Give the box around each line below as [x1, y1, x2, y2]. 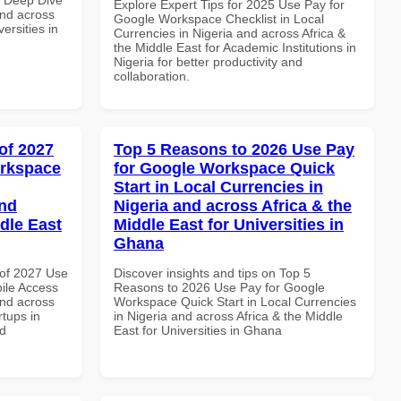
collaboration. [114, 68, 190, 83]
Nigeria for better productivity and [114, 54, 303, 69]
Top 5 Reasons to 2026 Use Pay [114, 140, 354, 158]
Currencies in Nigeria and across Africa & [114, 25, 346, 40]
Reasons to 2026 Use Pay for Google [114, 279, 325, 294]
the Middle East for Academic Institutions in [114, 39, 356, 55]
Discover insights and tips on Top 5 [114, 265, 311, 280]
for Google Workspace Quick [114, 158, 335, 177]
